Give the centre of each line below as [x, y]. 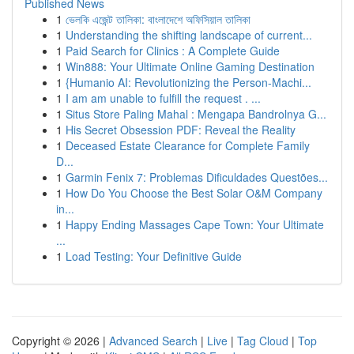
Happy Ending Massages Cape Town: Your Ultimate [195, 224]
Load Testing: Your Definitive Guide [154, 256]
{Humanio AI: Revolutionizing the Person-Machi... [188, 82]
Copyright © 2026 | [60, 341]
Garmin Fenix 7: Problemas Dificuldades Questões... [197, 177]
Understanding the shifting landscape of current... [189, 35]
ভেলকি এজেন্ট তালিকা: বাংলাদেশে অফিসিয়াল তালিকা [158, 19]
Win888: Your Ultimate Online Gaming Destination [190, 66]
